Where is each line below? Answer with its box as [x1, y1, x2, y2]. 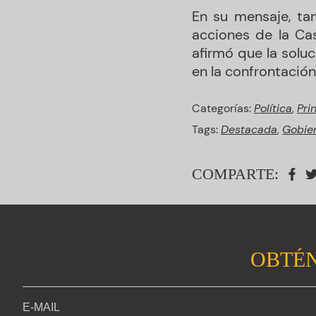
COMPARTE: [192, 165, 279, 183]
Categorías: [192, 101, 254, 116]
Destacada [221, 122, 277, 137]
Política [254, 101, 292, 116]
